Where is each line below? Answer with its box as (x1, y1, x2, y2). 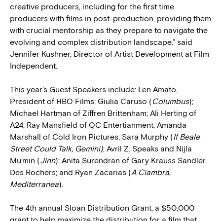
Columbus (152, 96, 189, 106)
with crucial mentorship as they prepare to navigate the (10, 25, 208, 35)
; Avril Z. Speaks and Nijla (103, 144, 192, 153)
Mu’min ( (10, 155, 40, 165)
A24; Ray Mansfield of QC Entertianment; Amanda (10, 120, 186, 130)
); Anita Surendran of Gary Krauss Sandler (55, 155, 206, 165)
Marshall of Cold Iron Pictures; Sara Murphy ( (10, 132, 173, 142)
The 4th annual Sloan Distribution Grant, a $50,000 (10, 203, 194, 213)
